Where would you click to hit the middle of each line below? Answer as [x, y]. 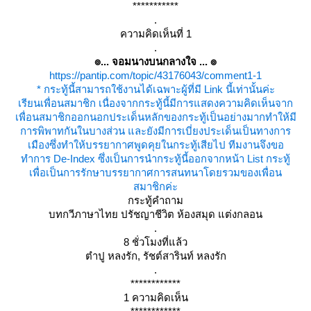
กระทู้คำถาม [155, 200]
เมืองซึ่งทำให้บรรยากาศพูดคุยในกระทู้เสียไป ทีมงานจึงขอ [155, 145]
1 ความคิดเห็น [155, 297]
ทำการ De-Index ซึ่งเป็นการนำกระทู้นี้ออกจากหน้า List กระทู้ [155, 159]
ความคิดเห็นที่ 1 [155, 34]
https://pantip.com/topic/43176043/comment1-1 [155, 75]
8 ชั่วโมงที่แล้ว [155, 242]
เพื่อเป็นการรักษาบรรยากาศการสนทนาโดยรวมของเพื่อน [155, 173]
